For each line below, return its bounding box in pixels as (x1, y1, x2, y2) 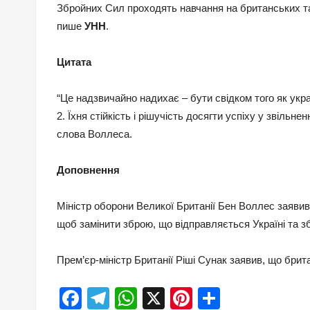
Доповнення (57, 164, 120, 176)
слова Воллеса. (57, 128, 132, 140)
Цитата (57, 56, 91, 69)
